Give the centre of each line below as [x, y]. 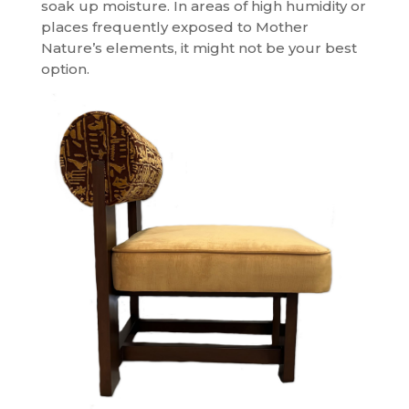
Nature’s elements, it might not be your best [199, 48]
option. [65, 69]
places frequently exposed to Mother [174, 27]
